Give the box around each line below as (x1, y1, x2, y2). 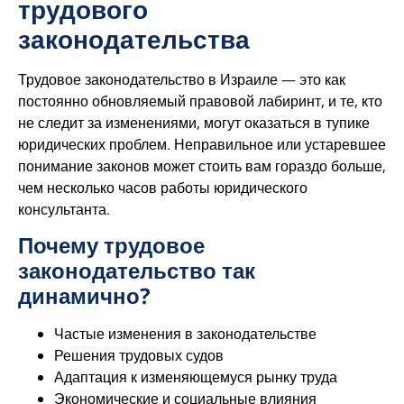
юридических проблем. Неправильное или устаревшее (18, 133, 386, 154)
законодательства (18, 21, 250, 56)
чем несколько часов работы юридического (18, 177, 308, 197)
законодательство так (18, 255, 255, 286)
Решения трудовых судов (54, 345, 224, 366)
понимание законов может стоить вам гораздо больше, (18, 155, 386, 176)
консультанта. (18, 198, 110, 219)
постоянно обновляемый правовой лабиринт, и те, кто (18, 90, 382, 111)
